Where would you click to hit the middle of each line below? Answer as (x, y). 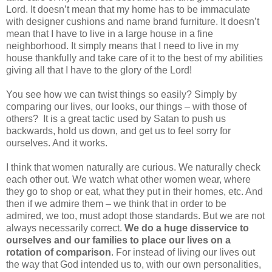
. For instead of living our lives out (183, 252)
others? (22, 118)
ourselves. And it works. (57, 143)
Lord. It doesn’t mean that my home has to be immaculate (128, 9)
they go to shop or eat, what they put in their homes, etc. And (134, 191)
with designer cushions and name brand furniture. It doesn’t (133, 21)
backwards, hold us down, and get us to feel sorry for (118, 131)
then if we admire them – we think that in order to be (116, 203)
